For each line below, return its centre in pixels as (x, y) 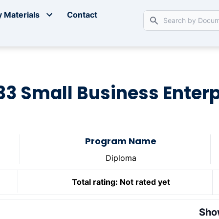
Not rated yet (145, 182)
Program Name (121, 141)
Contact (82, 15)
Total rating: (95, 182)
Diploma (121, 158)
